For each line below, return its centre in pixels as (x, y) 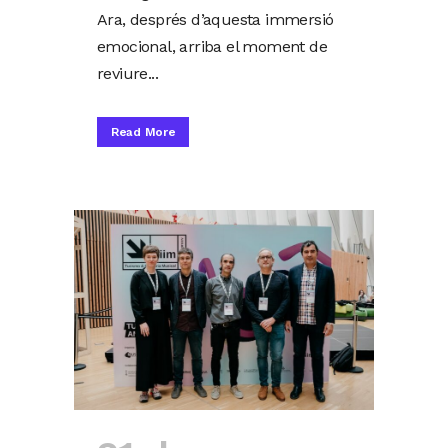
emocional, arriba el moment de (212, 46)
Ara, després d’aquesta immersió (215, 19)
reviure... (128, 73)
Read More (143, 131)
